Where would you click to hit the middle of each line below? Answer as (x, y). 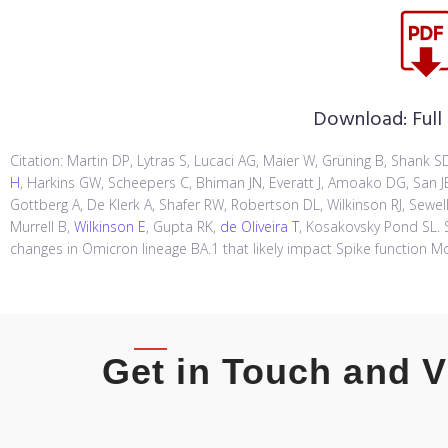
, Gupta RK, (183, 227)
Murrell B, (42, 227)
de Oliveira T (259, 227)
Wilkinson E (110, 227)
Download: (363, 120)
